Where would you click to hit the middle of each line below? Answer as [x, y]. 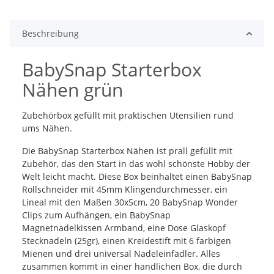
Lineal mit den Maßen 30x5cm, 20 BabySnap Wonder [130, 202]
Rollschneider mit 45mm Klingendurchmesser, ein [125, 190]
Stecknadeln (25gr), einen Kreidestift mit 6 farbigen [127, 241]
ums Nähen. [47, 128]
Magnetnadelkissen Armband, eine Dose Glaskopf [124, 228]
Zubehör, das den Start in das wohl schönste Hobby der [136, 164]
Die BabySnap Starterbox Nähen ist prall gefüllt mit [127, 151]
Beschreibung [50, 34]
